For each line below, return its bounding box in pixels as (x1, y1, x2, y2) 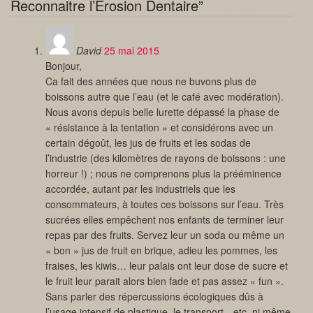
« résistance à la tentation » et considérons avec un (45, 120, 273, 135)
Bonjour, (45, 59, 82, 73)
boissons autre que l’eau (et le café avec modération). (45, 89, 284, 104)
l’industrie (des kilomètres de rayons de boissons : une (45, 151, 286, 166)
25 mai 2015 (104, 43, 159, 58)
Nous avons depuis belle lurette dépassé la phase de (45, 105, 279, 119)
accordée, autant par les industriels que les (45, 182, 235, 196)
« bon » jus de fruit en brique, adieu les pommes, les (45, 243, 277, 258)
